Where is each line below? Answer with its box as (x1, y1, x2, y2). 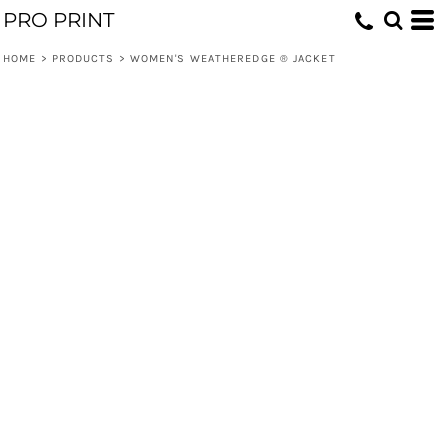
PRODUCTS (51, 52, 115, 65)
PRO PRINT (3, 8, 114, 32)
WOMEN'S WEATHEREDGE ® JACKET (129, 52, 336, 65)
